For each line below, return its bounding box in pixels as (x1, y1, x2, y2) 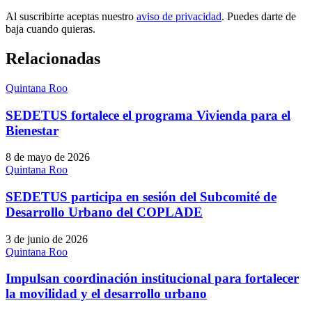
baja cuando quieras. (6, 23, 95, 36)
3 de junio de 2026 (6, 233, 88, 245)
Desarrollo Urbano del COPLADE (6, 205, 203, 220)
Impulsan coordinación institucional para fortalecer (6, 271, 299, 286)
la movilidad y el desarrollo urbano (6, 286, 207, 302)
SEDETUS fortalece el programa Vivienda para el (6, 107, 290, 123)
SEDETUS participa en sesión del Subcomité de (6, 189, 276, 205)
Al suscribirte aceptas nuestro (6, 10, 134, 23)
